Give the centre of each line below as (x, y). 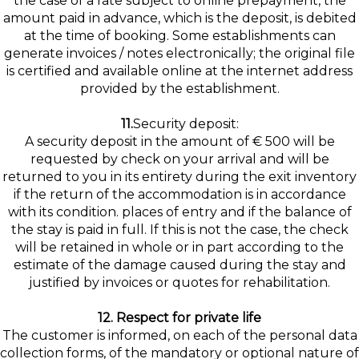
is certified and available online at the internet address (179, 71)
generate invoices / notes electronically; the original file (179, 53)
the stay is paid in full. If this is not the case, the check (179, 230)
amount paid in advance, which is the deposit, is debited (179, 18)
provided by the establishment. (179, 89)
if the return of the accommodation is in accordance (179, 194)
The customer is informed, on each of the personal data (179, 335)
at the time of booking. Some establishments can (179, 36)
